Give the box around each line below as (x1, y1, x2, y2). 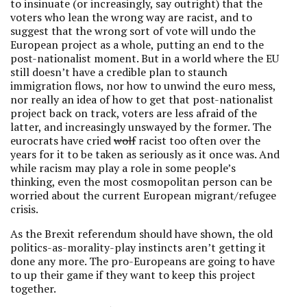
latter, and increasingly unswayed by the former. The (10, 119, 271, 134)
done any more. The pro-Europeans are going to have (10, 254, 275, 269)
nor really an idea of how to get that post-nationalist (10, 92, 273, 107)
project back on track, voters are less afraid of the (10, 106, 257, 121)
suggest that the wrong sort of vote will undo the (10, 23, 256, 38)
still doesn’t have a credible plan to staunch (10, 64, 228, 79)
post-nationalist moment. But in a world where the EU (10, 51, 279, 66)
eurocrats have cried (10, 133, 114, 148)
